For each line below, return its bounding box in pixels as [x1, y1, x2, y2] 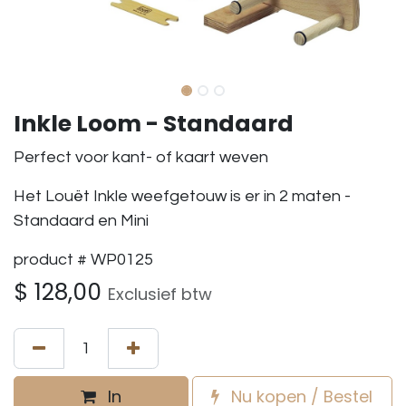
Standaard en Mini [14, 212, 149, 230]
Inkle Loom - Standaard [14, 108, 294, 140]
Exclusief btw [108, 283, 212, 306]
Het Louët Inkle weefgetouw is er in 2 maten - [14, 188, 351, 206]
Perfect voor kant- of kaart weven [14, 149, 268, 167]
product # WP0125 [14, 251, 153, 269]
